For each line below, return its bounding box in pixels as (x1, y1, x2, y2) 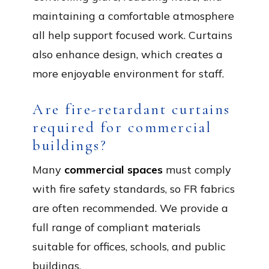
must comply (163, 162, 231, 177)
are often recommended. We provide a (32, 201, 228, 215)
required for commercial (32, 118, 212, 136)
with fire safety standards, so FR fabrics (32, 181, 235, 196)
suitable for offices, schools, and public (32, 239, 226, 253)
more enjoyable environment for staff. (32, 66, 224, 80)
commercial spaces (64, 162, 163, 177)
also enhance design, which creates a (32, 47, 223, 61)
